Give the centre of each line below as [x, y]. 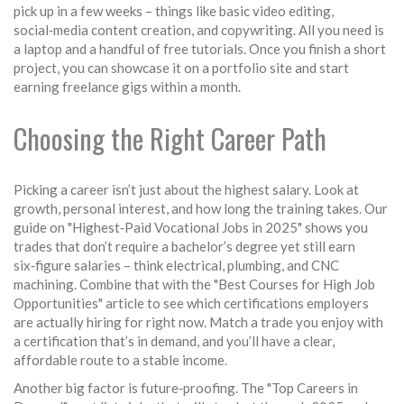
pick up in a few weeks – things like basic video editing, [174, 11]
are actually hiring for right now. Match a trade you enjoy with [198, 322]
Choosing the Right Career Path [170, 138]
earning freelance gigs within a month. [127, 87]
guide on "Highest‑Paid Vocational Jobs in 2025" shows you [191, 227]
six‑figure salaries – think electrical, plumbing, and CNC [176, 265]
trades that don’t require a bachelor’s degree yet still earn [184, 246]
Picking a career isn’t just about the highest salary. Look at [186, 189]
